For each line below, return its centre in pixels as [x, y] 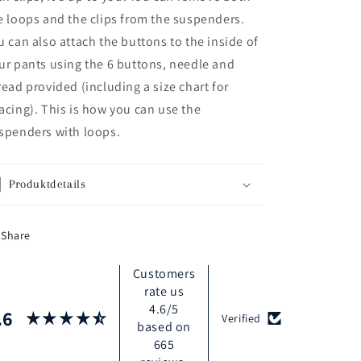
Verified [242, 318]
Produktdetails [48, 184]
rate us [164, 291]
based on [164, 327]
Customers [164, 274]
